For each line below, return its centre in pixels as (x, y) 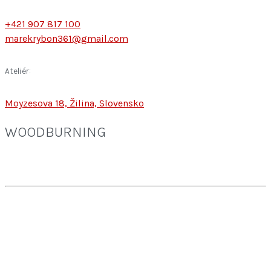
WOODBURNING (55, 132)
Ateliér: (18, 71)
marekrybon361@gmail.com (67, 39)
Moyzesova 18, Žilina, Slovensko (74, 103)
